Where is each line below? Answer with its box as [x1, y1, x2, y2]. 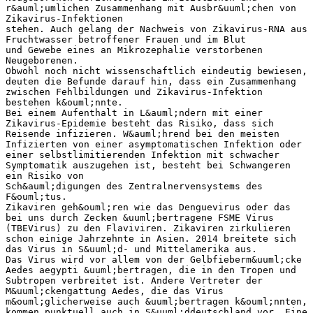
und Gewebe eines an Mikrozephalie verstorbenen [6, 44, 263, 55]
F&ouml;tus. [6, 191, 67, 202]
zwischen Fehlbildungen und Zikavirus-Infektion [6, 86, 263, 97]
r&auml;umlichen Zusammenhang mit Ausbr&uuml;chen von [6, 2, 296, 13]
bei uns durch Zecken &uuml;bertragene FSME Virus [6, 212, 274, 223]
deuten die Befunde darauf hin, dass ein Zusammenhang [6, 75, 296, 87]
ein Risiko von [6, 170, 84, 181]
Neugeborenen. [6, 54, 78, 66]
